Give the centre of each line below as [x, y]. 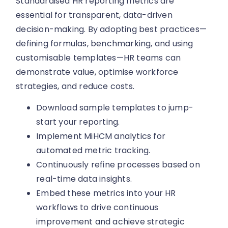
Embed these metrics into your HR [106, 193]
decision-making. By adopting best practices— [111, 30]
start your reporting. [78, 122]
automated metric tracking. [93, 151]
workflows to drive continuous [97, 208]
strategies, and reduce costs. [75, 87]
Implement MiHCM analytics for [101, 136]
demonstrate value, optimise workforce [97, 72]
